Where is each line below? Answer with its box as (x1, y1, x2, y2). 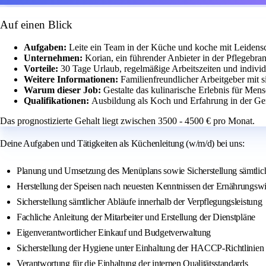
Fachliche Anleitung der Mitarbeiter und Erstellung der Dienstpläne (17, 212, 255, 223)
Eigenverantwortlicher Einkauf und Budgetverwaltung (17, 227, 211, 238)
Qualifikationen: (24, 96, 91, 106)
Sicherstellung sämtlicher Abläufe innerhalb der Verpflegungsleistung (17, 197, 262, 207)
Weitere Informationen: (24, 74, 121, 85)
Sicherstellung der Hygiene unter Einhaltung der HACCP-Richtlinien (17, 243, 264, 254)
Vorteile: (24, 64, 61, 74)
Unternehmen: (24, 53, 85, 64)
